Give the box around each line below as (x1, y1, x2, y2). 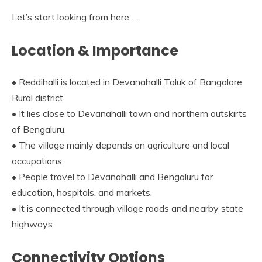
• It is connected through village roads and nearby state (12, 202, 243, 214)
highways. (12, 218, 54, 230)
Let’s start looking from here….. (12, 11, 139, 23)
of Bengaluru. (12, 123, 66, 135)
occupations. (12, 154, 64, 167)
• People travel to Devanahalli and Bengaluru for (12, 170, 213, 182)
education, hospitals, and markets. (12, 186, 152, 198)
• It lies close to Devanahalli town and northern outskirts (12, 107, 247, 119)
